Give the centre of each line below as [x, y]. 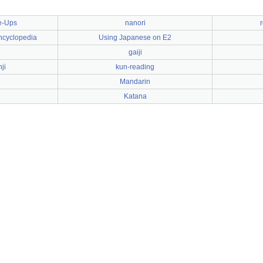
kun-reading [135, 67]
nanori [135, 23]
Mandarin [135, 82]
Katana [135, 96]
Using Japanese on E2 [135, 38]
